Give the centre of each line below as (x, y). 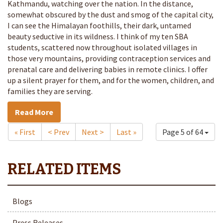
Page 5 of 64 (183, 132)
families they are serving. (50, 91)
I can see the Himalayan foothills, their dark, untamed (99, 25)
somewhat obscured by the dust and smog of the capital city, (111, 14)
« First (25, 132)
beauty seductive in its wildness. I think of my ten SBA (98, 36)
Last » (126, 132)
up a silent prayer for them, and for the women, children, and (111, 80)
